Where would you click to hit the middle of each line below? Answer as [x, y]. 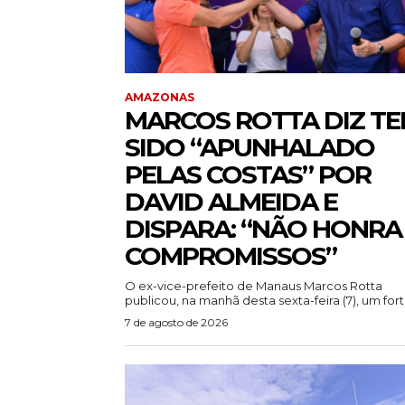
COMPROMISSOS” [231, 256]
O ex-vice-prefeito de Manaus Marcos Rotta [254, 286]
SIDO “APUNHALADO [250, 148]
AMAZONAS [160, 98]
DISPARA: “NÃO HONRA [263, 229]
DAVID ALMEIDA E [231, 202]
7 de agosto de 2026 [176, 323]
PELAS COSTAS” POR [248, 175]
